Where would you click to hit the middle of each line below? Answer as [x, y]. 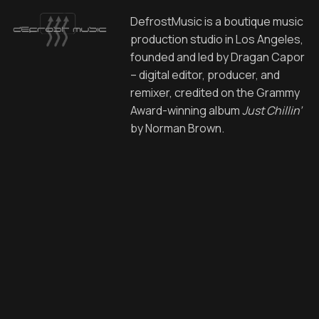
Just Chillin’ [272, 110]
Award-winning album [186, 110]
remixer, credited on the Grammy [215, 92]
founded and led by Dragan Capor [217, 57]
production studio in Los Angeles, [216, 39]
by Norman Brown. [177, 128]
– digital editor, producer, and [205, 74]
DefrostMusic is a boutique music [216, 21]
